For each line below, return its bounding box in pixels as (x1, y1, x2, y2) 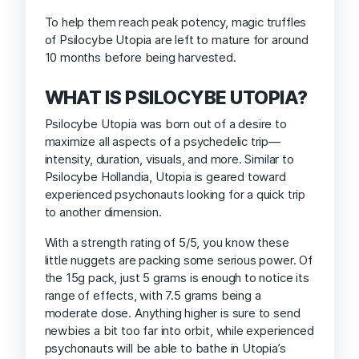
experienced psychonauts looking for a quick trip (44, 187, 306, 203)
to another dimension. (44, 204, 162, 220)
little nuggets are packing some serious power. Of (44, 252, 313, 268)
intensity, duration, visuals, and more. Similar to (44, 151, 294, 167)
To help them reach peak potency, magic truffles (44, 14, 307, 30)
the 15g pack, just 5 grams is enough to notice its (44, 270, 309, 286)
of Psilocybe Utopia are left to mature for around (44, 32, 309, 48)
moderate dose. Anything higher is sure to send (44, 305, 301, 321)
